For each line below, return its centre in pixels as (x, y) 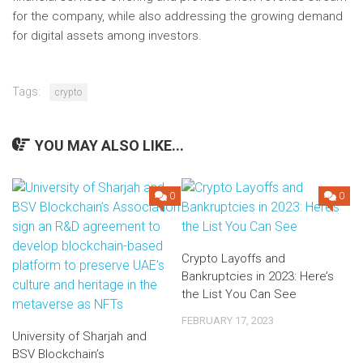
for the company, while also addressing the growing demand (177, 16)
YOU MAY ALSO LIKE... (109, 145)
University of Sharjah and (79, 336)
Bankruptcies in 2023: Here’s (258, 276)
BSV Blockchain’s (58, 354)
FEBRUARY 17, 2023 (228, 320)
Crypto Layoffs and (233, 258)
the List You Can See (239, 294)
